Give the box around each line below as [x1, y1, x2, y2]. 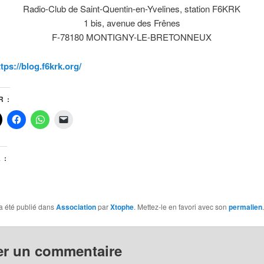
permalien [228, 201, 262, 212]
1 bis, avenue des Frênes [83, 16, 180, 29]
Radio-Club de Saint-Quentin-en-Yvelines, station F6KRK [23, 2, 241, 15]
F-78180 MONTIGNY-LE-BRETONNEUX [52, 31, 212, 44]
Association [55, 201, 96, 212]
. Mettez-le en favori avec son [133, 201, 229, 212]
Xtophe [110, 201, 134, 212]
